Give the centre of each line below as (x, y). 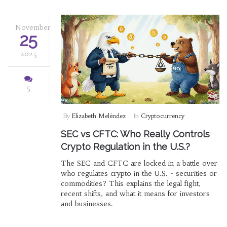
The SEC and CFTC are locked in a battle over (139, 163)
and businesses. (87, 204)
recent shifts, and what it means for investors (135, 194)
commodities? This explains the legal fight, (130, 184)
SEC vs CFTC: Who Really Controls (135, 134)
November (33, 27)
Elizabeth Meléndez (99, 116)
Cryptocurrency (162, 116)
